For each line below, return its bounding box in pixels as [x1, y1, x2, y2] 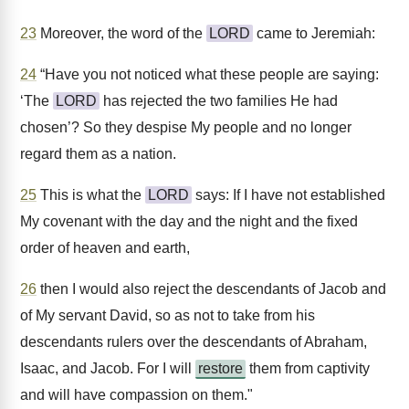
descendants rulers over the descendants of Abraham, [20, 334, 367, 350]
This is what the [37, 187, 145, 203]
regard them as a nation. [20, 146, 176, 162]
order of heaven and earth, [20, 240, 190, 256]
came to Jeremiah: [253, 26, 375, 41]
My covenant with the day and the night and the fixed [20, 214, 358, 229]
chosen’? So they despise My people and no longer [20, 120, 351, 135]
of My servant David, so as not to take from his [20, 308, 315, 323]
